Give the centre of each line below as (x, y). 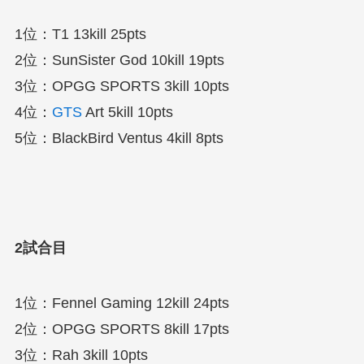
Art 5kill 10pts (127, 112)
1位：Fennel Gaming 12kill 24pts (121, 303)
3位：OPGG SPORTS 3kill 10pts (121, 86)
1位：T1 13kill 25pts (80, 34)
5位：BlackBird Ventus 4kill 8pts (119, 138)
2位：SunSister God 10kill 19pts (119, 60)
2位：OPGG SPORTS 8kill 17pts (121, 329)
